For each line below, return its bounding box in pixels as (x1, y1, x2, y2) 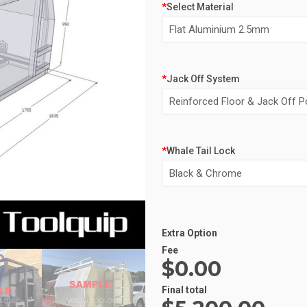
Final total (162, 284, 207, 295)
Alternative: (162, 195, 212, 206)
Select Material (167, 1, 234, 12)
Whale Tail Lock (167, 145, 235, 156)
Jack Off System (167, 73, 240, 84)
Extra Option (162, 228, 217, 238)
